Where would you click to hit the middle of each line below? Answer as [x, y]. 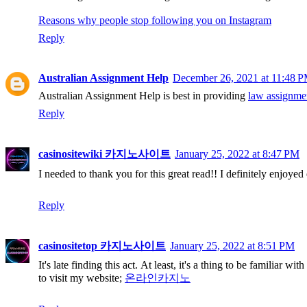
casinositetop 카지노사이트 [102, 246]
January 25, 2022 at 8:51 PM [232, 246]
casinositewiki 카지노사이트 [105, 154]
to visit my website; [82, 278]
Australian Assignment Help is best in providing [143, 96]
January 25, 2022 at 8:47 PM [237, 154]
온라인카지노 [158, 278]
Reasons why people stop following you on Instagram [155, 21]
